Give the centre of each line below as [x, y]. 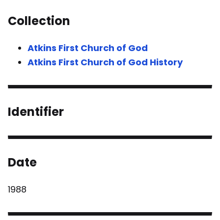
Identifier [36, 112]
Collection [39, 21]
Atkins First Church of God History [105, 62]
